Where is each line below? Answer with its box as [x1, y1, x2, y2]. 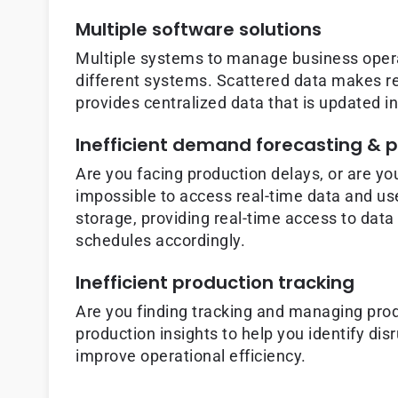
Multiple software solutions [76, 17, 322, 43]
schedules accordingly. [76, 231, 245, 251]
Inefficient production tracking [76, 270, 354, 296]
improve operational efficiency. [76, 346, 306, 366]
